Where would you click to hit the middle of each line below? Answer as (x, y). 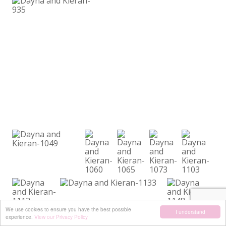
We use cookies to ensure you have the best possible (68, 209)
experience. (20, 217)
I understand (190, 212)
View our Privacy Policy (61, 217)
